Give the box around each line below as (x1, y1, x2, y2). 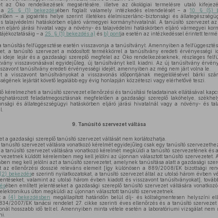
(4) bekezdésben (8, 194, 51, 200)
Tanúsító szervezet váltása (77, 121, 146, 127)
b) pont (104, 31, 121, 36)
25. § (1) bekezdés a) (44, 31, 96, 36)
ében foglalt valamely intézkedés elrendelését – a (56, 7, 190, 13)
